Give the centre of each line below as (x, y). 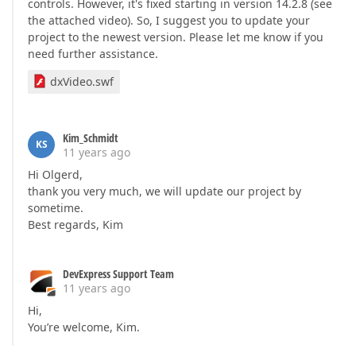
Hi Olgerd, (55, 174)
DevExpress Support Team (118, 274)
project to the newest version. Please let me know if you (176, 37)
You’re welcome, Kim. (84, 327)
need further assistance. (93, 54)
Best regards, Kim (75, 224)
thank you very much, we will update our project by (164, 191)
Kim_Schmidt (91, 138)
